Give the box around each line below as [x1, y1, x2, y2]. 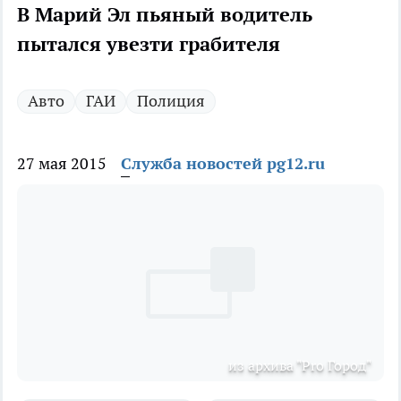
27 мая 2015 [17, 153, 107, 175]
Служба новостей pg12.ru [121, 153, 325, 175]
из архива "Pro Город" [228, 356, 371, 375]
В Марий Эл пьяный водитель [17, 2, 312, 28]
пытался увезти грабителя [17, 31, 280, 57]
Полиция [137, 90, 205, 112]
